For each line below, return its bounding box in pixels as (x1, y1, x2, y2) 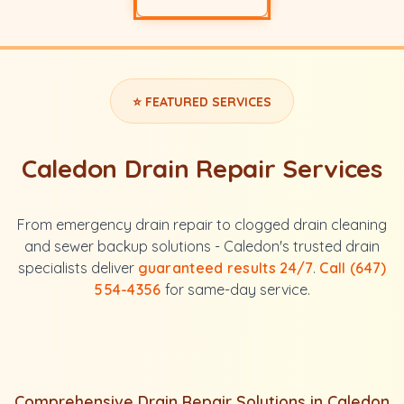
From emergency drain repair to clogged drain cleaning (17, 216, 387, 234)
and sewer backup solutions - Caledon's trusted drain (24, 237, 380, 255)
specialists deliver (17, 259, 138, 277)
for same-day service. (161, 280, 310, 298)
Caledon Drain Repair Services (22, 152, 382, 184)
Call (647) (319, 259, 387, 277)
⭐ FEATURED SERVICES (133, 94, 271, 110)
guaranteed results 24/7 (137, 259, 314, 277)
